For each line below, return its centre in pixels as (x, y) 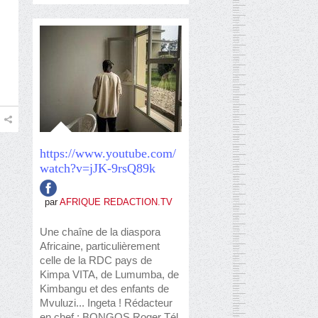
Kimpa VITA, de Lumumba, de (109, 274)
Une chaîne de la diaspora (100, 232)
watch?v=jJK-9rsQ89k (98, 168)
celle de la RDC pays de (96, 260)
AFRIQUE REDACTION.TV (116, 202)
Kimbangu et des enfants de (104, 289)
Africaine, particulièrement (100, 246)
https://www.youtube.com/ (108, 153)
